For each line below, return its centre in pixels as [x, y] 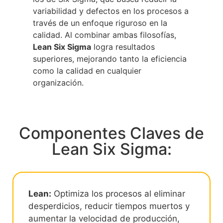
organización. [58, 82]
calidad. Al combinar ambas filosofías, [105, 35]
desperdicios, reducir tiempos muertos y [109, 206]
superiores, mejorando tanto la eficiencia [110, 58]
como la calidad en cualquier [87, 70]
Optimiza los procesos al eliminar [118, 194]
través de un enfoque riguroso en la [100, 23]
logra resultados [123, 47]
